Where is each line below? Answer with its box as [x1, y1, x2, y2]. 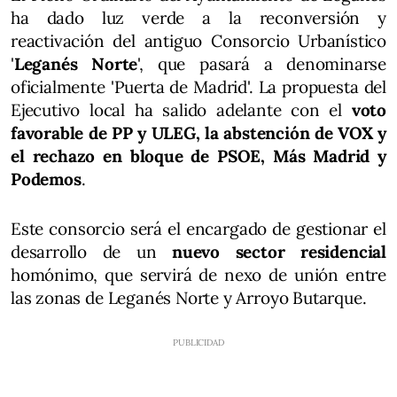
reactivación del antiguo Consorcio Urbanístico [11, 30, 386, 52]
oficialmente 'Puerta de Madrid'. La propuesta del [11, 76, 386, 98]
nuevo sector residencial [172, 241, 386, 263]
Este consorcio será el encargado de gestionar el [11, 218, 386, 240]
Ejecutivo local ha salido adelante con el [11, 99, 352, 121]
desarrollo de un [11, 241, 173, 263]
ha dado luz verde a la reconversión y [11, 7, 386, 29]
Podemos [11, 168, 82, 191]
